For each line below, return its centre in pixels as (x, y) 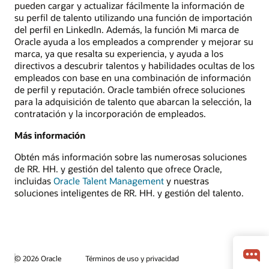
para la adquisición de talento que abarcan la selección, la (133, 101)
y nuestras (186, 181)
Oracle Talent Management (109, 181)
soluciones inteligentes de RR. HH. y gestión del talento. (129, 193)
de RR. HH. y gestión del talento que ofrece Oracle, (118, 169)
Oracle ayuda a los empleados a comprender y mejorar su (134, 41)
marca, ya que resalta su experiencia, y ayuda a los (119, 53)
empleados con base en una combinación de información (133, 77)
